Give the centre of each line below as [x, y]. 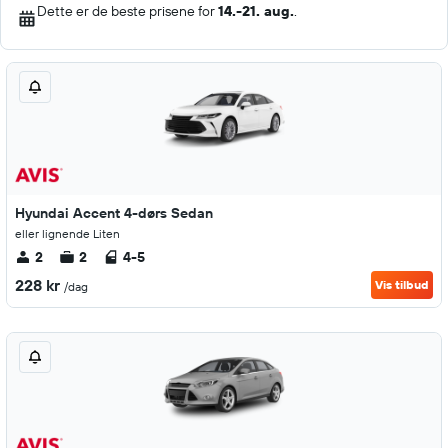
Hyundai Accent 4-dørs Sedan [114, 213]
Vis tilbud [402, 284]
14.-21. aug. [256, 11]
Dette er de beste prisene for [127, 11]
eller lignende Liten [67, 233]
